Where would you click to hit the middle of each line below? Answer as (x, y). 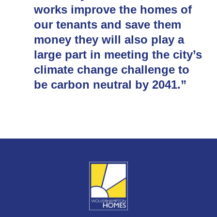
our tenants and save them (108, 24)
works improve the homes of (113, 9)
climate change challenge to (112, 69)
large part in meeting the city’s (118, 54)
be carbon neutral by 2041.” (110, 84)
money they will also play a (109, 39)
